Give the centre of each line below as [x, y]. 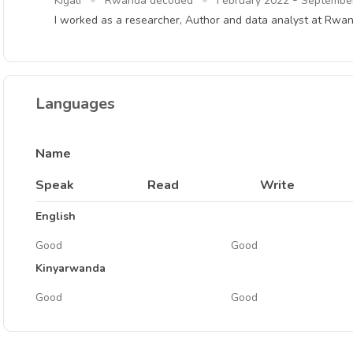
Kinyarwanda [71, 268]
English [56, 216]
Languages [75, 104]
